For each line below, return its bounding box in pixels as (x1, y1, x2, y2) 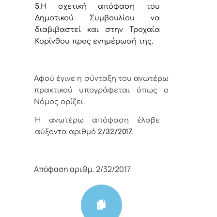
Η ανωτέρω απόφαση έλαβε (35, 116, 160, 124)
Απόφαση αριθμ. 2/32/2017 (34, 163, 131, 174)
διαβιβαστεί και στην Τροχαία (35, 25, 160, 33)
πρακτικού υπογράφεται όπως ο (34, 86, 169, 94)
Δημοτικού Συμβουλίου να (35, 14, 160, 22)
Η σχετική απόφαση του (41, 2, 160, 10)
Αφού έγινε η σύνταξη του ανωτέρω (34, 74, 169, 82)
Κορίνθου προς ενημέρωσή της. (35, 37, 154, 45)
